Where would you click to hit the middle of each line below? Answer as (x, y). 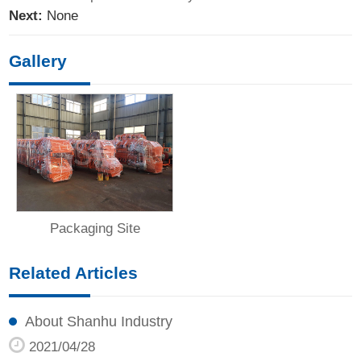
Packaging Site (95, 229)
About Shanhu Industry (99, 322)
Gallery (38, 61)
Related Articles (74, 273)
